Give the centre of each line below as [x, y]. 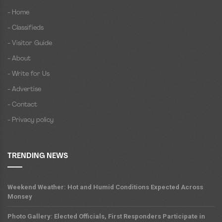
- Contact [22, 105]
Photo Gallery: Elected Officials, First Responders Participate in [106, 217]
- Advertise [24, 90]
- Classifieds [26, 28]
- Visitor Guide [30, 44]
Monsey [20, 197]
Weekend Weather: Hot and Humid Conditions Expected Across [105, 187]
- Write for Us [28, 74]
